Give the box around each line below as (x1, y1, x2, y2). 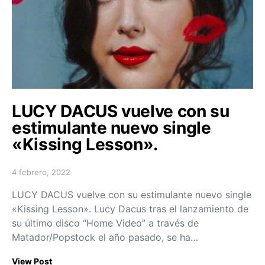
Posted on (11, 172, 49, 182)
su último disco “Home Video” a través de (12, 216, 199, 229)
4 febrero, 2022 (12, 167, 70, 177)
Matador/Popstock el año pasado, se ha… (12, 231, 198, 243)
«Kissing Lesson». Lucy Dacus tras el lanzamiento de (12, 202, 248, 215)
